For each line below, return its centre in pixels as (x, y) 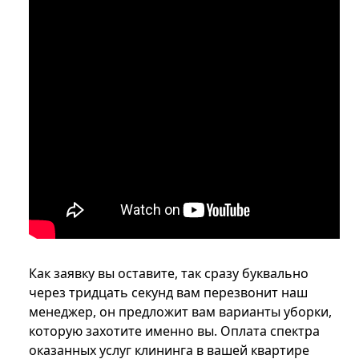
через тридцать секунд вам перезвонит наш (168, 293)
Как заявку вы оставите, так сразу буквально (169, 274)
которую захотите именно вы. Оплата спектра (174, 331)
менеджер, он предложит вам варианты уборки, (180, 312)
